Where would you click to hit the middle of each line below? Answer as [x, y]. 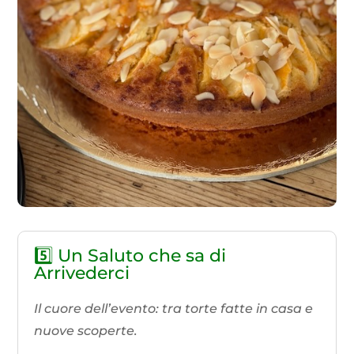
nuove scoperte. [86, 330]
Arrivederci [82, 273]
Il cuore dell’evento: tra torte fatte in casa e [174, 308]
